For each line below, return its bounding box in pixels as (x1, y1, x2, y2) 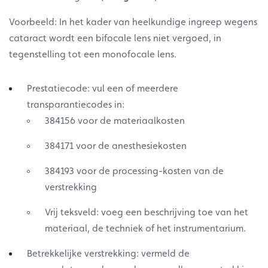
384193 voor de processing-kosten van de (45, 165, 224, 177)
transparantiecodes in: (27, 99, 127, 111)
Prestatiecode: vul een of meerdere (27, 83, 178, 95)
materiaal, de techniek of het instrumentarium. (45, 223, 248, 234)
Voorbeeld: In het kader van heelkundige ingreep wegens (9, 16, 257, 28)
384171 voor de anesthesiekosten (45, 140, 189, 152)
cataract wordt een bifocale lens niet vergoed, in (9, 32, 221, 44)
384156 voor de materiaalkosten (45, 115, 187, 127)
